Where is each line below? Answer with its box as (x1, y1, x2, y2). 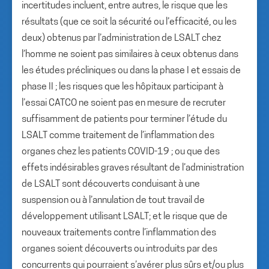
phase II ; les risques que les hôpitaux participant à (22, 82, 223, 92)
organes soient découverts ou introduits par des (22, 244, 217, 254)
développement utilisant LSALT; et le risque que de (22, 212, 228, 222)
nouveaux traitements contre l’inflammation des (22, 228, 216, 238)
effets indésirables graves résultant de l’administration (22, 163, 244, 173)
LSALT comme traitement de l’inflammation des (22, 131, 214, 141)
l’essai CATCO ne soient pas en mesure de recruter (22, 98, 226, 108)
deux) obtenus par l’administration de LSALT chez (22, 34, 221, 43)
